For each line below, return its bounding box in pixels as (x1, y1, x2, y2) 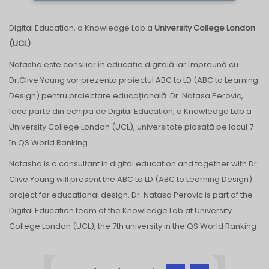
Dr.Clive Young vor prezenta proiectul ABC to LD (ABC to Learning (9, 74, 258, 86)
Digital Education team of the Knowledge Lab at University (9, 204, 232, 216)
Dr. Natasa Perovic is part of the (131, 189, 253, 201)
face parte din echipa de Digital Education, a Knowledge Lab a (9, 105, 252, 117)
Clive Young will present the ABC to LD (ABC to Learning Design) (9, 173, 252, 185)
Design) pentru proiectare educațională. (9, 89, 170, 101)
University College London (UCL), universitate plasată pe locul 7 (9, 121, 253, 133)
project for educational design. (9, 189, 131, 201)
